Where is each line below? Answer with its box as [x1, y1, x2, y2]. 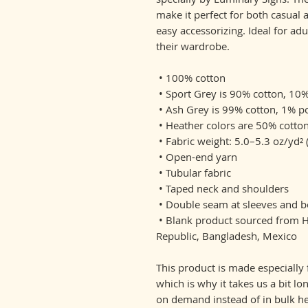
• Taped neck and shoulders [159, 181, 289, 195]
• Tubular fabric [159, 165, 231, 179]
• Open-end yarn [159, 149, 237, 164]
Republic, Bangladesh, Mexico [156, 228, 297, 243]
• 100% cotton [159, 70, 225, 85]
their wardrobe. [156, 38, 230, 53]
